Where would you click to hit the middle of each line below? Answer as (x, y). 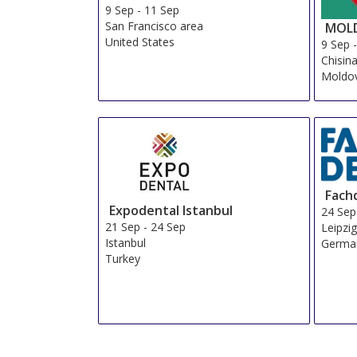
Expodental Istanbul (171, 211)
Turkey (122, 259)
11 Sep (161, 10)
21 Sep (122, 227)
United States (139, 42)
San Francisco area (154, 26)
